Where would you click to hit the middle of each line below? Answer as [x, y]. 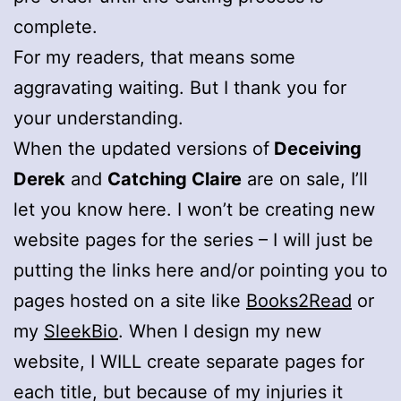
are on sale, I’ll [305, 179]
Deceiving [316, 148]
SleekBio [81, 331]
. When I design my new [220, 331]
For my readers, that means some [154, 57]
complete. [55, 26]
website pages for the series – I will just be [193, 239]
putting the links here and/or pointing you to [200, 270]
